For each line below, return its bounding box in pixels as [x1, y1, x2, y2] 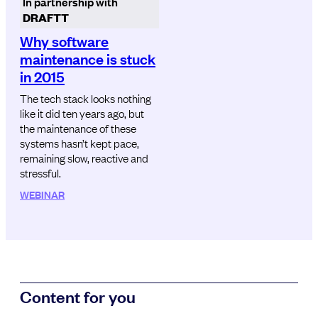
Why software [20, 30, 109, 50]
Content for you [20, 285, 136, 307]
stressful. [20, 164, 61, 180]
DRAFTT [23, 9, 69, 26]
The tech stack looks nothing [20, 89, 151, 106]
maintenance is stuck [20, 48, 155, 68]
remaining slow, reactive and [20, 149, 148, 165]
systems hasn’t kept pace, [20, 134, 139, 150]
